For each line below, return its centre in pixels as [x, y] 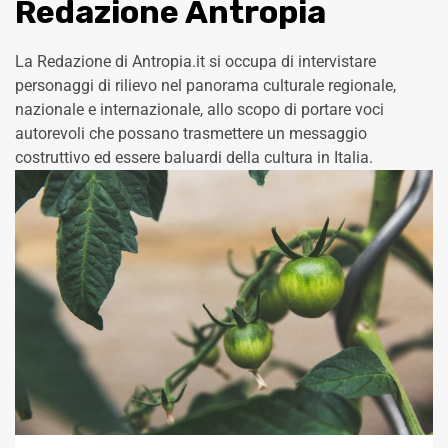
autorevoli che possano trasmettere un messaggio [191, 134]
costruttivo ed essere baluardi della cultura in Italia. [194, 158]
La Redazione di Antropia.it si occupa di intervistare [195, 62]
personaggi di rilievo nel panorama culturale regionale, [205, 86]
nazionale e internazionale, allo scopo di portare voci [199, 110]
